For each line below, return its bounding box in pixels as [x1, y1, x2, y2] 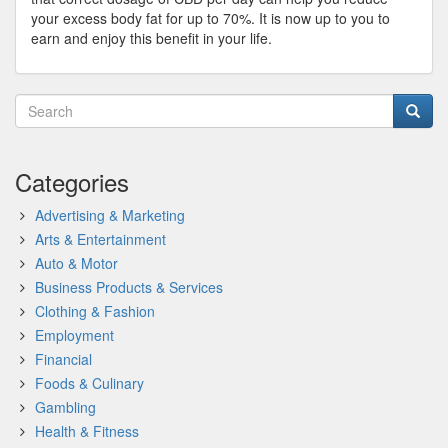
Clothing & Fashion [35, 301, 155, 321]
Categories [15, 164, 129, 199]
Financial [35, 349, 92, 369]
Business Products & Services [35, 277, 223, 297]
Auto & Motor [35, 253, 118, 273]
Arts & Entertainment [35, 229, 166, 249]
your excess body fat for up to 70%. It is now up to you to [31, 8, 390, 28]
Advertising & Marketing [35, 205, 185, 225]
